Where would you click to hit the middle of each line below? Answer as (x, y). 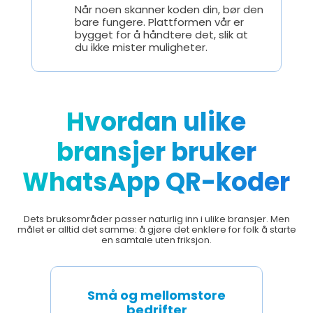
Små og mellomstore (156, 295)
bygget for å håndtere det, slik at (161, 34)
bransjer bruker (156, 152)
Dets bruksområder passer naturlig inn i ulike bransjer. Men (156, 219)
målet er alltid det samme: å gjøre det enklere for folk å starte (156, 229)
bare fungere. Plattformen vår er (159, 22)
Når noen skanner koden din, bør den (169, 9)
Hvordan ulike (156, 122)
